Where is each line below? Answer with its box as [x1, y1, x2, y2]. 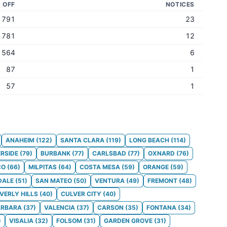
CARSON [97, 203, 124, 211]
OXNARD [148, 149, 175, 158]
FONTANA [146, 203, 176, 211]
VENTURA [95, 176, 125, 184]
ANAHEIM [6, 136, 34, 144]
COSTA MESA [80, 163, 120, 171]
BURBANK [41, 149, 70, 158]
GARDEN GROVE [104, 217, 153, 225]
